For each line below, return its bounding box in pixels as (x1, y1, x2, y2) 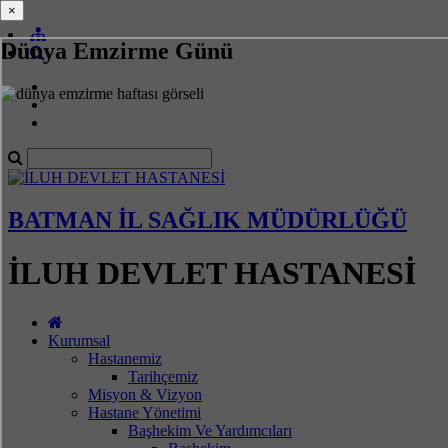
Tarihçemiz (128, 367, 198, 385)
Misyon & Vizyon (88, 385, 202, 403)
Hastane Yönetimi (88, 403, 201, 421)
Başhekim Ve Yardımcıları (128, 421, 292, 439)
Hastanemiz (88, 349, 162, 367)
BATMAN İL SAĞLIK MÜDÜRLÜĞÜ (8, 206, 407, 233)
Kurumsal (48, 331, 110, 349)
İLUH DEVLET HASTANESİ (8, 255, 416, 292)
